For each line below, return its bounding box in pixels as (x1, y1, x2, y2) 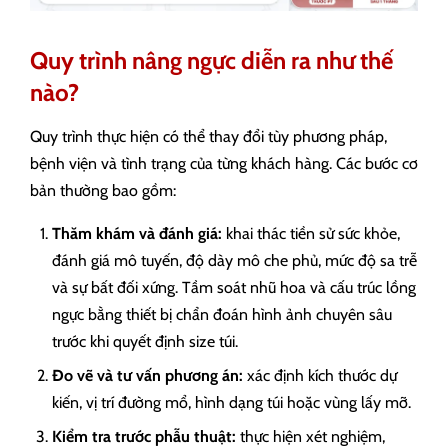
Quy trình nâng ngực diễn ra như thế (30, 45, 393, 75)
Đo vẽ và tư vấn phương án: (52, 365, 243, 385)
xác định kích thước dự (243, 365, 397, 385)
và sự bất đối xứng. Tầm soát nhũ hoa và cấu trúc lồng (52, 277, 416, 297)
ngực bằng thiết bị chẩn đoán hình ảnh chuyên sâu (52, 304, 392, 324)
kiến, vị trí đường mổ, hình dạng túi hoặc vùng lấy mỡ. (52, 392, 411, 412)
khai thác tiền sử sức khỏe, (222, 223, 400, 243)
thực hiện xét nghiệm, (236, 426, 385, 446)
